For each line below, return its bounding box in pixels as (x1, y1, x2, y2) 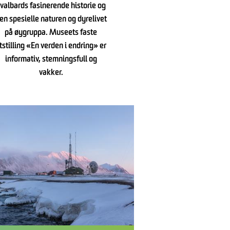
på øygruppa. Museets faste (5, 29, 98, 37)
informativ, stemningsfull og (5, 55, 97, 64)
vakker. (39, 69, 63, 78)
